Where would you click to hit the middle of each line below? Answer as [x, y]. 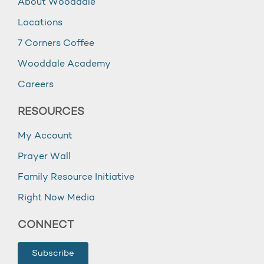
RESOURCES [51, 112]
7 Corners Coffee [56, 44]
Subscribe [53, 254]
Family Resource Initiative [76, 177]
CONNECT [46, 225]
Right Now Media [56, 198]
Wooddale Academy [64, 64]
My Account [45, 136]
